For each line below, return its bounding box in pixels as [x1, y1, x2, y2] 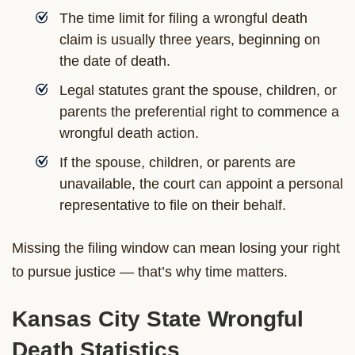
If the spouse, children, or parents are [59, 154, 296, 170]
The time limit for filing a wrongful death [59, 10, 307, 26]
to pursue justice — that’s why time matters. [12, 263, 288, 280]
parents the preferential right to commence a [59, 103, 339, 120]
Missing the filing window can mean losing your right [12, 239, 340, 256]
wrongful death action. [59, 124, 199, 141]
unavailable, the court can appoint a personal [59, 175, 343, 192]
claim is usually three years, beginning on [59, 31, 320, 48]
